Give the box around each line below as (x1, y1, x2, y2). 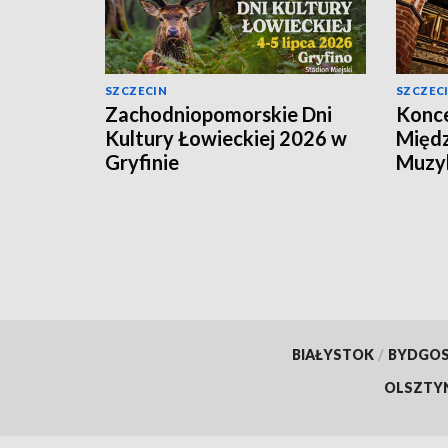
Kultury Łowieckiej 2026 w (105, 126, 347, 151)
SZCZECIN (105, 84, 168, 98)
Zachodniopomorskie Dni (105, 102, 332, 127)
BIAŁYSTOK (291, 345, 374, 363)
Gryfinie (105, 150, 179, 175)
